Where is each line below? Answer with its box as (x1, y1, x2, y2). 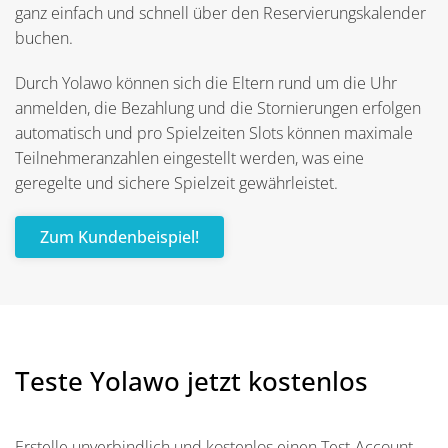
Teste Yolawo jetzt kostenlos (15, 363, 368, 400)
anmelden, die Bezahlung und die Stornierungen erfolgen (15, 96, 421, 119)
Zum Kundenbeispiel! (40, 225, 199, 248)
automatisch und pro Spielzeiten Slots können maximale (15, 121, 413, 144)
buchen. (15, 26, 73, 49)
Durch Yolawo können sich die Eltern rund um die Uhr (15, 71, 397, 94)
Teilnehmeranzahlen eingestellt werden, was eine (15, 146, 368, 169)
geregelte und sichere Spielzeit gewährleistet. (15, 171, 338, 194)
